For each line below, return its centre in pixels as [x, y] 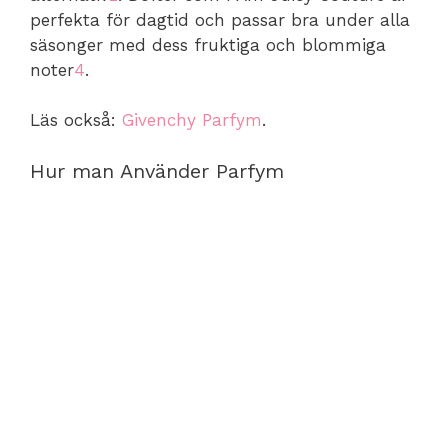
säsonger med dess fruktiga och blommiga [208, 44]
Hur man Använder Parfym [157, 170]
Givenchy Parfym [192, 120]
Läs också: [76, 120]
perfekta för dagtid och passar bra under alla [220, 19]
